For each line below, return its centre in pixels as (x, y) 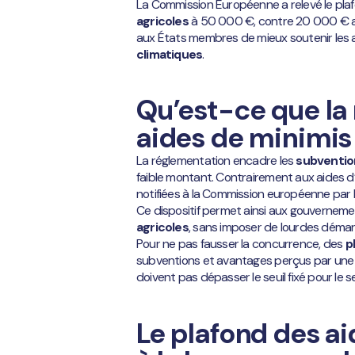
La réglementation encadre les (215, 161)
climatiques (170, 54)
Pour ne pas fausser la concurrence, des (240, 244)
